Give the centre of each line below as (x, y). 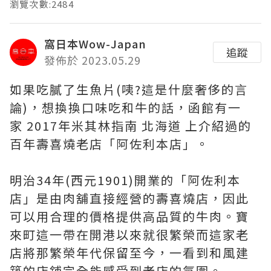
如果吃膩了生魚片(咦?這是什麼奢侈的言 (129, 89)
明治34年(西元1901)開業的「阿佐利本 (125, 180)
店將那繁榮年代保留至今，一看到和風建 (129, 253)
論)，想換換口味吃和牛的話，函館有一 (126, 107)
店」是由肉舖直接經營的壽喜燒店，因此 (129, 198)
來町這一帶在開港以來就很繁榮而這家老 (129, 234)
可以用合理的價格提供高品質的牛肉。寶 (129, 216)
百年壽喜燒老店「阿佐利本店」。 (109, 144)
